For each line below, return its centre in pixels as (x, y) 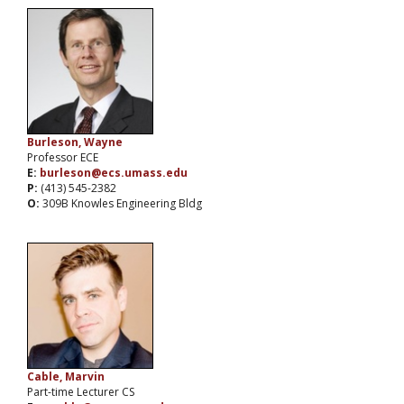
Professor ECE (63, 158)
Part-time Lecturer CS (81, 392)
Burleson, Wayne (75, 142)
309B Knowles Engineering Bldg (122, 204)
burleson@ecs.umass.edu (114, 173)
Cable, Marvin (66, 377)
